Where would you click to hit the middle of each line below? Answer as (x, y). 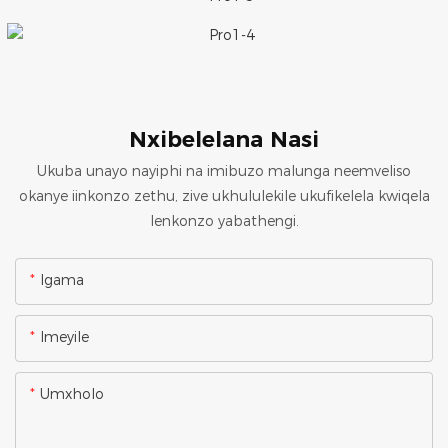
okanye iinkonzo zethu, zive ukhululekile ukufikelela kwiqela (224, 195)
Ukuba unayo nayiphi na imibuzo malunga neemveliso (224, 170)
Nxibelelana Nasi (224, 140)
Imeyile (64, 336)
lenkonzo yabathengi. (224, 220)
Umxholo (72, 393)
